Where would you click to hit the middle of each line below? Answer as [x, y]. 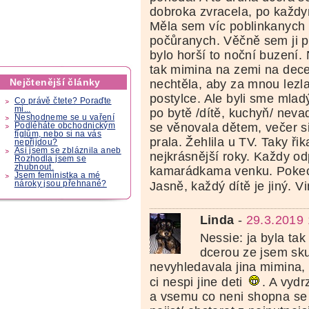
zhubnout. [34, 167]
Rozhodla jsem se [50, 159]
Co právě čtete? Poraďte [63, 101]
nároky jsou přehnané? [60, 184]
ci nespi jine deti [198, 282]
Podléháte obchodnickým [65, 126]
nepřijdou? [36, 142]
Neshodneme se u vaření [64, 118]
